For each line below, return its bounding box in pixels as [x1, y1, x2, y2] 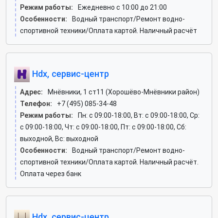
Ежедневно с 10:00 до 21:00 [78, 3, 167, 11]
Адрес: [20, 88, 43, 96]
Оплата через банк [20, 170, 81, 178]
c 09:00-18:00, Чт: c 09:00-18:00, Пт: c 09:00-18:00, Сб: [20, 123, 186, 131]
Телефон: [20, 100, 52, 108]
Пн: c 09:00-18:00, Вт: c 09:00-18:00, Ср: [78, 111, 200, 119]
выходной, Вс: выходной [20, 135, 98, 143]
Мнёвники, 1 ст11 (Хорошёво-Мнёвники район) [48, 88, 200, 96]
